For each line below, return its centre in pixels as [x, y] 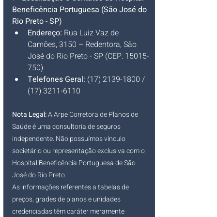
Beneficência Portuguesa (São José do [80, 10]
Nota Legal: [29, 115]
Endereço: [45, 33]
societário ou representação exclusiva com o [79, 151]
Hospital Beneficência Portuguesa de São [75, 163]
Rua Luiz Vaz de [91, 33]
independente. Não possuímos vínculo [70, 139]
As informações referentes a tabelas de [71, 187]
